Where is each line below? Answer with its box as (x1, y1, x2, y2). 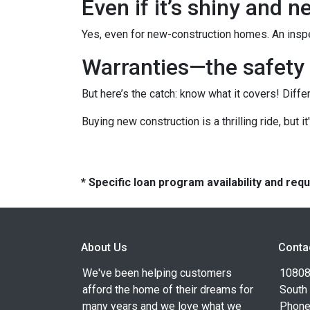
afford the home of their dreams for (82, 283, 253, 296)
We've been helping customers (82, 266, 232, 280)
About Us (81, 241, 127, 254)
